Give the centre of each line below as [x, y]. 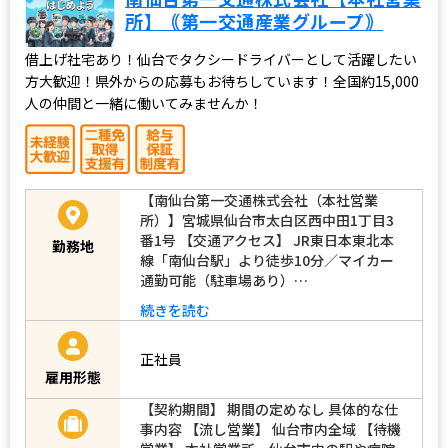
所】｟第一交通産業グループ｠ [254, 20]
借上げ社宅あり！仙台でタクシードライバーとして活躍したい [221, 58]
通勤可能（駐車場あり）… [224, 279]
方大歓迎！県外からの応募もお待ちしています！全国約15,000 [222, 80]
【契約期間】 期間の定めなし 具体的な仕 [269, 408]
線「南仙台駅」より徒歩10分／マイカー [267, 259]
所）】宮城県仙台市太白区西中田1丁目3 [267, 219]
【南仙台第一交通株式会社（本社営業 [259, 199]
